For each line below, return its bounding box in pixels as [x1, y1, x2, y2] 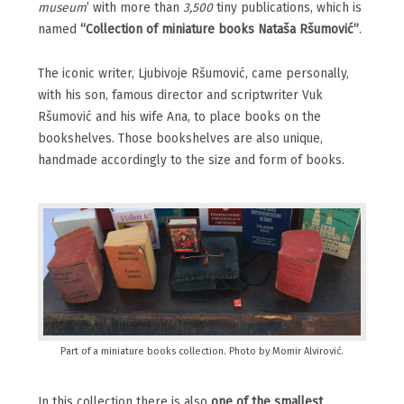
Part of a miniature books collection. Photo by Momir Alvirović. [60, 346, 344, 357]
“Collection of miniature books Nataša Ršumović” [80, 23, 359, 37]
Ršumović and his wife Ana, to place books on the [38, 111, 321, 124]
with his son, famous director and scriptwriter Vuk [38, 89, 323, 103]
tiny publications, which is [213, 2, 362, 15]
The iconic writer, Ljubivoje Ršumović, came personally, [38, 68, 349, 81]
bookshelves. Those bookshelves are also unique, [38, 133, 323, 146]
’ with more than [87, 2, 183, 15]
